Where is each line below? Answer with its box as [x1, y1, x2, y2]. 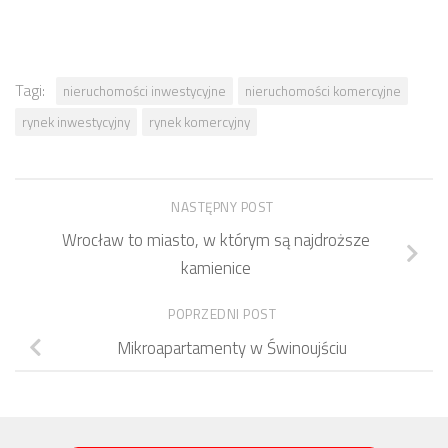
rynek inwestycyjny [22, 112, 130, 133]
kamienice [181, 255, 251, 282]
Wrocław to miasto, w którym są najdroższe [62, 227, 370, 254]
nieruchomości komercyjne [245, 81, 401, 102]
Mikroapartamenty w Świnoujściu [117, 334, 347, 361]
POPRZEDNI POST [168, 304, 280, 325]
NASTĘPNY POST [171, 196, 277, 217]
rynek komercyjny [149, 112, 250, 133]
